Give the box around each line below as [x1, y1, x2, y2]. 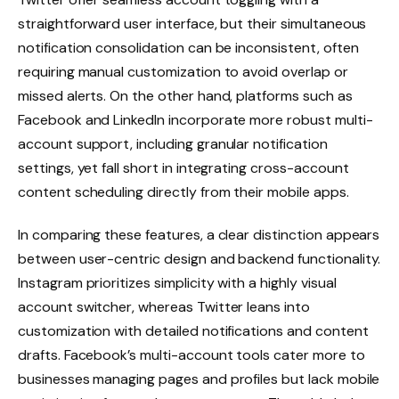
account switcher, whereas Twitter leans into [18, 297, 310, 316]
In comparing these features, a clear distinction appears [18, 224, 380, 244]
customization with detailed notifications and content [18, 321, 369, 340]
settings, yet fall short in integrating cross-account [18, 158, 349, 177]
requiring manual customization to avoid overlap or [18, 61, 348, 81]
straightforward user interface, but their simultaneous [18, 13, 367, 33]
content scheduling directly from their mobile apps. [18, 182, 349, 201]
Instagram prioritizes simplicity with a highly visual [18, 273, 337, 292]
